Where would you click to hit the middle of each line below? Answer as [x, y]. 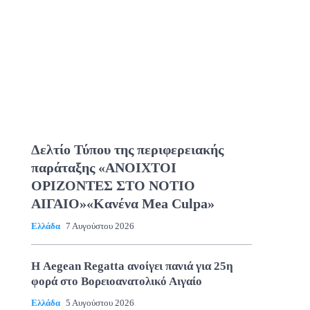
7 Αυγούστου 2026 [100, 226]
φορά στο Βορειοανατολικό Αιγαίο [118, 281]
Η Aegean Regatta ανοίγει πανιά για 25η [132, 266]
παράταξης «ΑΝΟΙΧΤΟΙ [103, 167]
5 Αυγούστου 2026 [100, 302]
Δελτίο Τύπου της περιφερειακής [127, 149]
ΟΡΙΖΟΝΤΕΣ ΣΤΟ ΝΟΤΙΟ [113, 185]
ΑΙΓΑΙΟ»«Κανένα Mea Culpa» [122, 203]
